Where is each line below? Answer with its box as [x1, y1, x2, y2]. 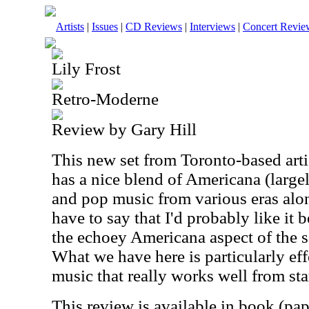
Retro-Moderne [52, 90, 159, 108]
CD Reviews [126, 21, 182, 32]
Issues [92, 21, 118, 32]
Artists [56, 21, 84, 32]
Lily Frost [52, 59, 121, 78]
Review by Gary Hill [52, 120, 197, 139]
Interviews [190, 21, 235, 32]
